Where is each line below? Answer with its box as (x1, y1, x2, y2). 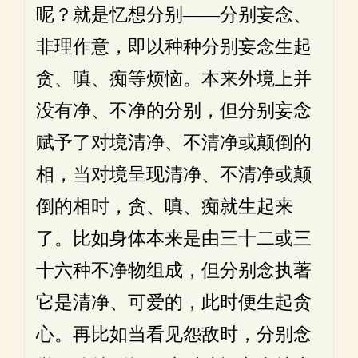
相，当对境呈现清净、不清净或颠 (36, 164, 312, 185)
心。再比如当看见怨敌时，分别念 (36, 324, 312, 345)
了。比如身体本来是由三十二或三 (36, 228, 312, 249)
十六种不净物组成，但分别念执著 (36, 260, 312, 281)
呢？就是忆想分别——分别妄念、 (36, 4, 312, 26)
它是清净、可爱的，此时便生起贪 (36, 292, 312, 313)
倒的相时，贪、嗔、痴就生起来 (36, 196, 293, 217)
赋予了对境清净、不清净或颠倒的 (36, 132, 312, 153)
